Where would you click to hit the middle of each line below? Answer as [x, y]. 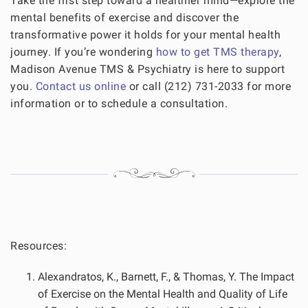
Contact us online [80, 86]
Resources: [38, 245]
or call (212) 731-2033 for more [208, 86]
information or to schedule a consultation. [119, 103]
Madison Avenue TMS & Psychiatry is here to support [147, 69]
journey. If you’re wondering [83, 52]
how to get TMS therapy [217, 52]
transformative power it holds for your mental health [145, 34]
